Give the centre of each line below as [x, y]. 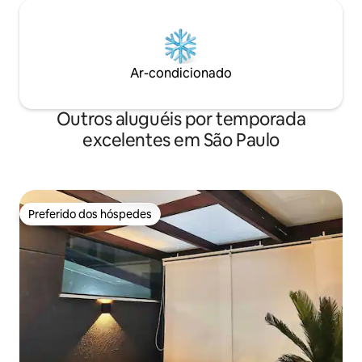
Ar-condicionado [181, 73]
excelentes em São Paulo [181, 140]
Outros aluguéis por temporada [181, 119]
